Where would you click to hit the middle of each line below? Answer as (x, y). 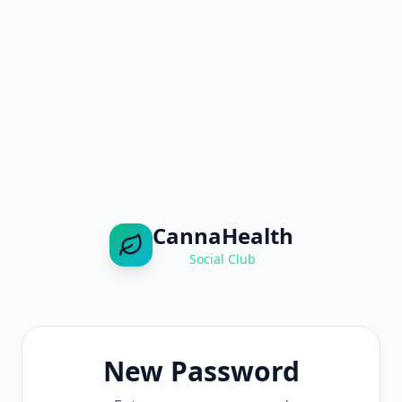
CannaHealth (223, 235)
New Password (201, 371)
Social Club (223, 258)
